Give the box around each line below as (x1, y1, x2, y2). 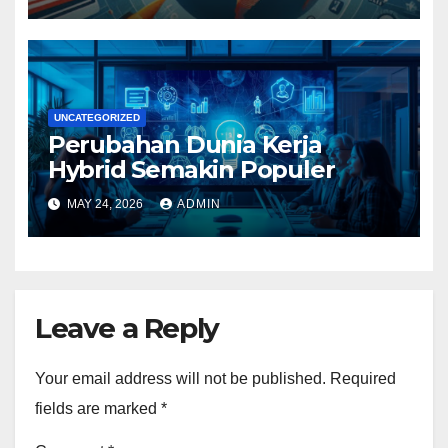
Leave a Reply (35, 311, 219, 346)
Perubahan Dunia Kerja (47, 129, 322, 159)
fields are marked (35, 400, 161, 418)
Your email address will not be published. (35, 370, 326, 388)
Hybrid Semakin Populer (47, 154, 335, 184)
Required (330, 370, 396, 388)
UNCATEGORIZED (53, 111, 140, 123)
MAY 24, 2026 (63, 197, 146, 212)
